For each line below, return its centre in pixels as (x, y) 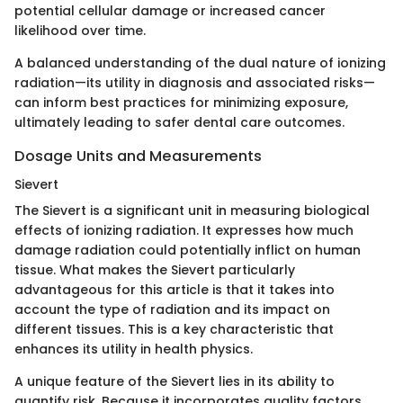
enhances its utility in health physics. (134, 349)
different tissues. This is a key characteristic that (174, 330)
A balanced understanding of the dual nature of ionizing (200, 63)
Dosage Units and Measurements (138, 157)
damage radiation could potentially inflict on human (188, 251)
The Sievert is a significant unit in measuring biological (192, 211)
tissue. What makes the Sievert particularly (155, 270)
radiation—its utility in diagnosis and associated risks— (195, 83)
